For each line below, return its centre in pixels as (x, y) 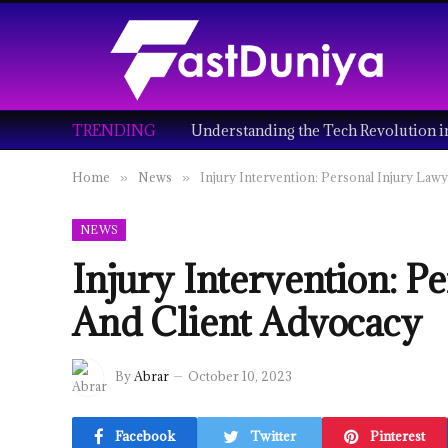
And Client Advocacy (247, 322)
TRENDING (114, 130)
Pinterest (397, 435)
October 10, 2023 (240, 376)
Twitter (273, 435)
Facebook (145, 435)
